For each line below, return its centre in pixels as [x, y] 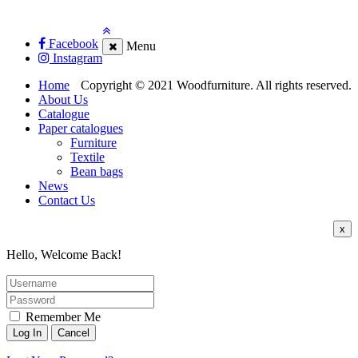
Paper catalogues [81, 128]
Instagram [76, 58]
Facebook [72, 44]
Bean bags [97, 171]
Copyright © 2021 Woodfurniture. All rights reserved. [216, 85]
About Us [63, 99]
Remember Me [62, 317]
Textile [88, 157]
